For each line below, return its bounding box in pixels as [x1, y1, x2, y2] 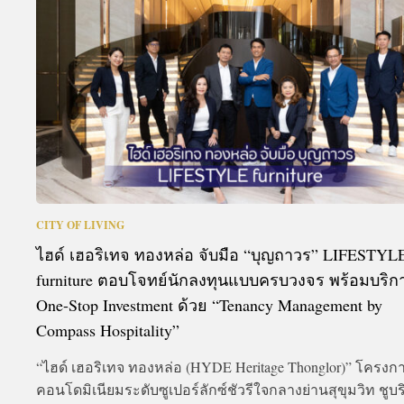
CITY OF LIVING [36, 217, 124, 234]
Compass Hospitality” [36, 319, 179, 342]
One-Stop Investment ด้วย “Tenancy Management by [36, 294, 382, 317]
